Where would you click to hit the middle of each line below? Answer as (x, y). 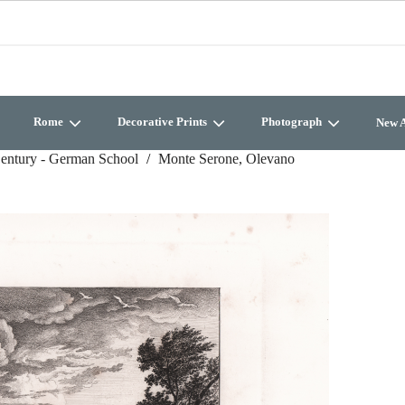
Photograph (293, 122)
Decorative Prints (164, 122)
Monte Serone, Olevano (226, 159)
